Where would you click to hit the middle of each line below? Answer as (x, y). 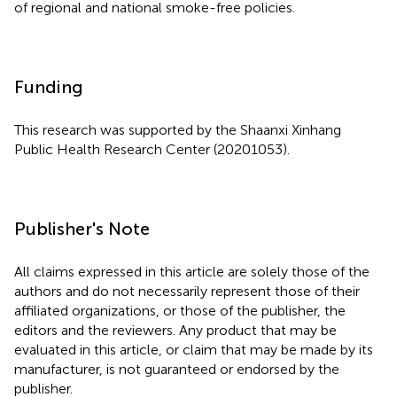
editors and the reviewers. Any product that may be (175, 330)
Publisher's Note (82, 228)
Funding (49, 86)
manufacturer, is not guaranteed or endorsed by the (177, 369)
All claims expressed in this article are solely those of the (192, 271)
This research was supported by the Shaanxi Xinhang (178, 129)
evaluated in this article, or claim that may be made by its (194, 349)
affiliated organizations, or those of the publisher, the (180, 310)
